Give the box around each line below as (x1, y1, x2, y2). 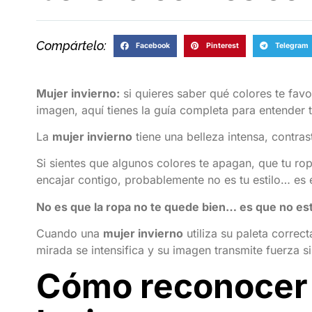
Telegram (274, 40, 309, 50)
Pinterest (205, 40, 239, 50)
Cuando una (36, 226, 103, 241)
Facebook (135, 40, 170, 50)
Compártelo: (36, 38, 107, 54)
